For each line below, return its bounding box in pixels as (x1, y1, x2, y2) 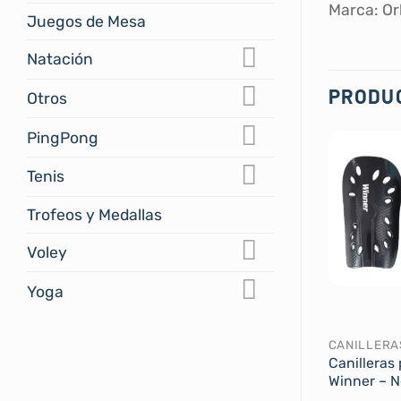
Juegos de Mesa (27, 12, 146, 30)
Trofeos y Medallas (27, 205, 162, 224)
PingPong (27, 128, 98, 147)
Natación (27, 50, 93, 69)
